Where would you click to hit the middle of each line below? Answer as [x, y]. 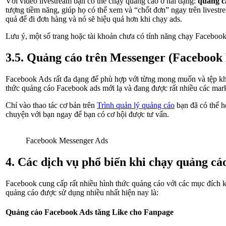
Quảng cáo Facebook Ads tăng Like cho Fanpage [90, 212]
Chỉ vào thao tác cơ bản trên [51, 105]
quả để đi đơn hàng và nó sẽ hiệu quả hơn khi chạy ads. [94, 19]
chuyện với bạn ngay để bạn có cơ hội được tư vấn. [87, 115]
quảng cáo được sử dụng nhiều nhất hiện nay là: [82, 192]
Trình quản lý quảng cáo [136, 105]
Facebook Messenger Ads [67, 141]
